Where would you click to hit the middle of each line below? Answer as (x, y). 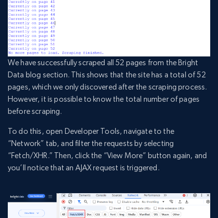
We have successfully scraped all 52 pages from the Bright (103, 62)
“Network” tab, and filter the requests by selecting (91, 143)
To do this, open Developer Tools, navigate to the (91, 131)
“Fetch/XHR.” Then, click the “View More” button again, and (108, 155)
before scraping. (35, 111)
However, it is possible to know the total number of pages (104, 99)
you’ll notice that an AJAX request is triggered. (84, 167)
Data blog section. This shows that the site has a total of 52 (107, 74)
